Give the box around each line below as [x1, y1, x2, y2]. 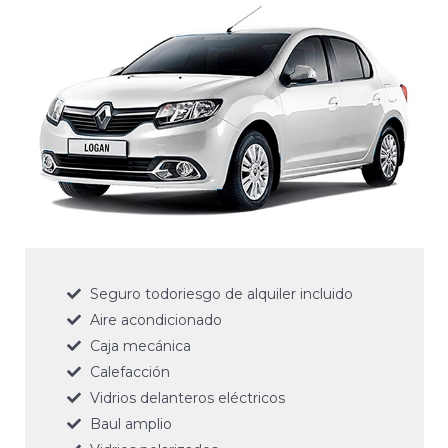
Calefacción [89, 362, 170, 381]
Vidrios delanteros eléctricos [89, 388, 285, 407]
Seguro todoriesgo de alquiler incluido [89, 284, 353, 303]
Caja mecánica [89, 336, 191, 355]
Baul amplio [89, 414, 172, 433]
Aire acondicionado [89, 310, 222, 329]
